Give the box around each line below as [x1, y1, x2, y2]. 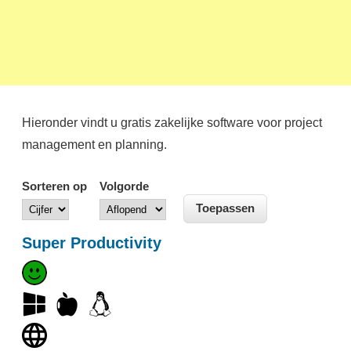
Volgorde [100, 179, 150, 193]
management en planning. [21, 136, 167, 151]
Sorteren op [21, 179, 87, 193]
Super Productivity [21, 233, 161, 251]
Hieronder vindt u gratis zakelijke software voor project [21, 114, 322, 129]
